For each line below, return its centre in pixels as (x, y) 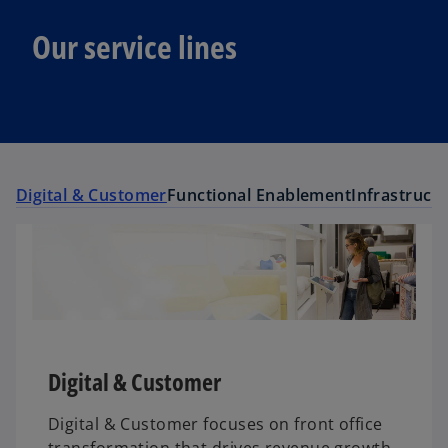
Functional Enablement (259, 195)
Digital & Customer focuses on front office (215, 424)
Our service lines (134, 46)
